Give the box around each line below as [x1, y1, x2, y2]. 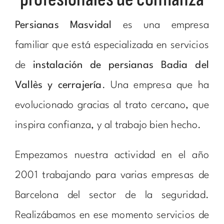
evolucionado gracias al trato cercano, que [14, 100, 209, 111]
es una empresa [111, 20, 209, 31]
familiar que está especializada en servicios [14, 40, 209, 51]
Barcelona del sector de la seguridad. [14, 190, 209, 201]
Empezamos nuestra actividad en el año [14, 150, 209, 161]
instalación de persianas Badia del [33, 60, 209, 71]
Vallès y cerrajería [14, 80, 102, 91]
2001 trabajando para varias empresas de [14, 170, 209, 181]
